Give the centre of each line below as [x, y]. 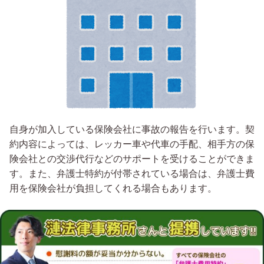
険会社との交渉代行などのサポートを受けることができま [132, 159]
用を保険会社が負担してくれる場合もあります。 [113, 189]
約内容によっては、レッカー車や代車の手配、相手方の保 [132, 144]
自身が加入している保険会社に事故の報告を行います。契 [132, 130]
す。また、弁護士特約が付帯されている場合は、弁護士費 [132, 174]
